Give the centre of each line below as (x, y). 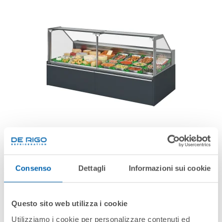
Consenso (33, 168)
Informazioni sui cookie (169, 168)
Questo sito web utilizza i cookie (70, 203)
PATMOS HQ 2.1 (111, 145)
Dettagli (92, 168)
